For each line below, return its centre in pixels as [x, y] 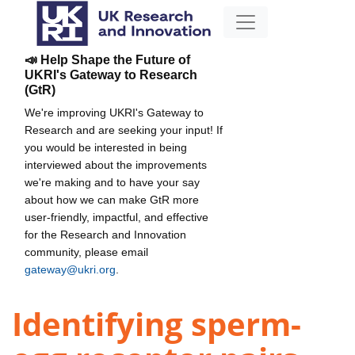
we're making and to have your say [112, 182]
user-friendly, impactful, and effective [116, 217]
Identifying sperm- [157, 324]
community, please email [86, 252]
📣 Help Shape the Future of [107, 59]
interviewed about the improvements [116, 164]
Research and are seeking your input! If [124, 130]
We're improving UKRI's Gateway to [114, 112]
